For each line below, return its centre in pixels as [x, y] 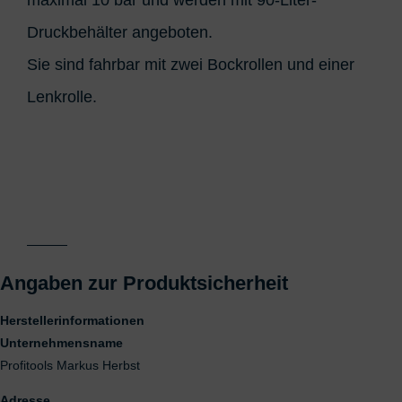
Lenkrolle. [62, 96]
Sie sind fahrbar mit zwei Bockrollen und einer [191, 64]
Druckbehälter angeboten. [120, 32]
